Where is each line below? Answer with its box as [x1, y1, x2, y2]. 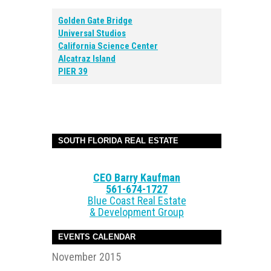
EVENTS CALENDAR [58, 232, 135, 241]
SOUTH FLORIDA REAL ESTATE [58, 136, 178, 145]
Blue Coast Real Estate [87, 194, 186, 207]
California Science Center [58, 41, 158, 51]
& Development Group [90, 206, 184, 218]
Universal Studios [58, 28, 126, 39]
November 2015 [52, 250, 121, 263]
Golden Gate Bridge [58, 15, 132, 26]
